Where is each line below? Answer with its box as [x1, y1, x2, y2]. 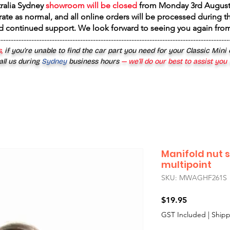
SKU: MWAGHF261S [161, 173, 227, 182]
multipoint [161, 158, 212, 171]
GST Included [161, 210, 206, 219]
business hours [69, 57, 119, 66]
